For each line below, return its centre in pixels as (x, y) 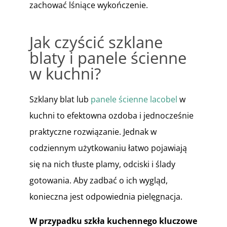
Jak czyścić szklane (96, 42)
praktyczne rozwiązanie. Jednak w (93, 132)
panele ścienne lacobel (134, 99)
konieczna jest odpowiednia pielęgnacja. (106, 197)
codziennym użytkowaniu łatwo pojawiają (108, 148)
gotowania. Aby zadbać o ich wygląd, (98, 180)
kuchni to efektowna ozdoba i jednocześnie (111, 116)
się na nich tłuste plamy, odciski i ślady (102, 164)
